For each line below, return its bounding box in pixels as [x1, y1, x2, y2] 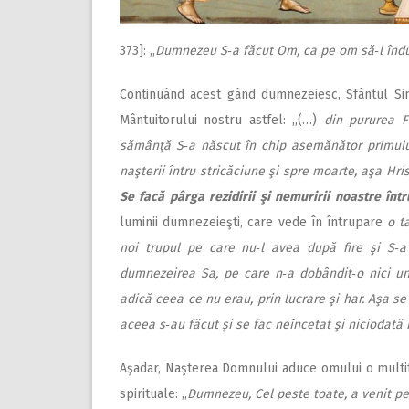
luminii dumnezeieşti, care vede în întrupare [120, 214, 388, 230]
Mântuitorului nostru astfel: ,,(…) [120, 111, 324, 128]
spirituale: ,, [120, 385, 188, 402]
